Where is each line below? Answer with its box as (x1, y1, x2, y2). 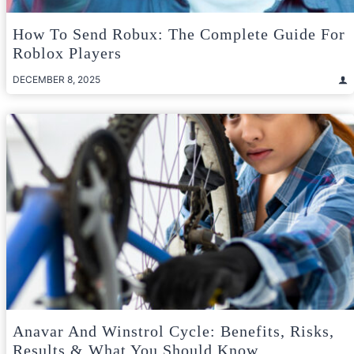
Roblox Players (13, 44, 122, 62)
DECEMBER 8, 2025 (13, 73, 100, 86)
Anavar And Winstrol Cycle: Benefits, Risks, (13, 322, 334, 340)
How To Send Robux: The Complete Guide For (13, 25, 345, 43)
